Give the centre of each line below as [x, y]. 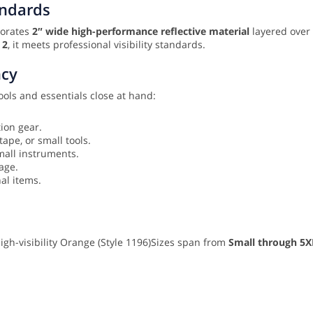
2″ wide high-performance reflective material [141, 31]
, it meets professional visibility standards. [108, 45]
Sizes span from [190, 242]
